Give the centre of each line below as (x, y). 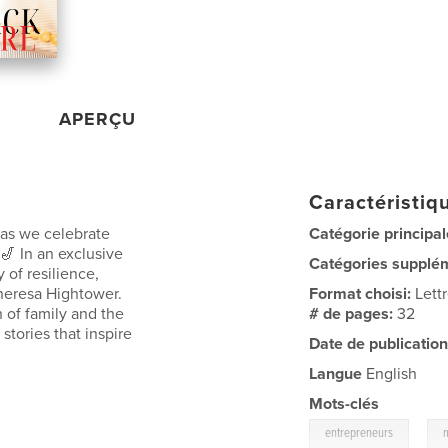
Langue (336, 373)
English (390, 373)
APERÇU (98, 118)
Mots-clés (344, 403)
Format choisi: (362, 293)
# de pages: (353, 313)
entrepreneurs (359, 433)
